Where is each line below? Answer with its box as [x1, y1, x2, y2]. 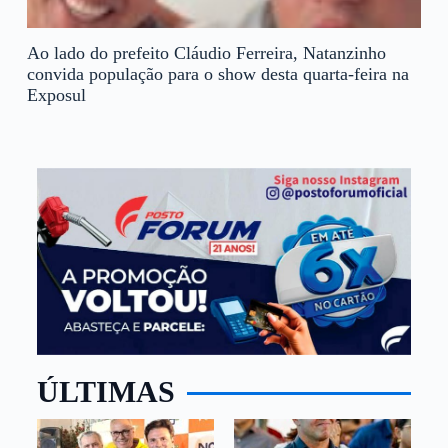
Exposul [26, 84, 86, 105]
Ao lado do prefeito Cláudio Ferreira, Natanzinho [26, 42, 386, 63]
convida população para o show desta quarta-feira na [26, 63, 409, 84]
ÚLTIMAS [36, 375, 175, 409]
